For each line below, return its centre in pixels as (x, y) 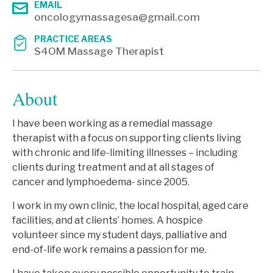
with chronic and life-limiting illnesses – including (125, 153)
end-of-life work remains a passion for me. (109, 250)
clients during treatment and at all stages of (113, 168)
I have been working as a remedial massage (112, 124)
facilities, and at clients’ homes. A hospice (108, 221)
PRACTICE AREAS (73, 39)
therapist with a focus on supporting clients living (127, 138)
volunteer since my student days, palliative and (119, 235)
